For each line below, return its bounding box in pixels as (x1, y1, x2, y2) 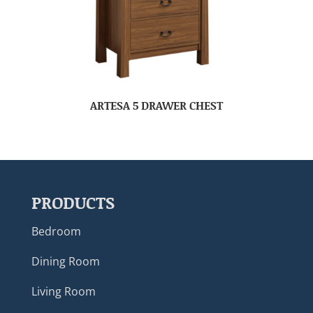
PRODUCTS (31, 190, 115, 214)
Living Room (31, 283, 96, 299)
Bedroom (31, 223, 81, 239)
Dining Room (31, 253, 100, 269)
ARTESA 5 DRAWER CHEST (89, 97, 223, 114)
